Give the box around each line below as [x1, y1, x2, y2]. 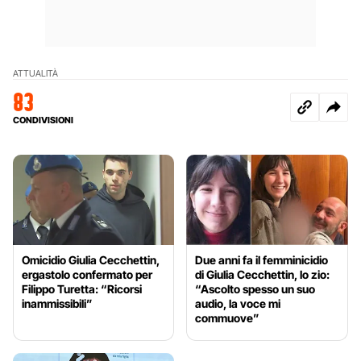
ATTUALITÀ [13, 67, 58, 79]
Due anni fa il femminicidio [195, 253, 329, 268]
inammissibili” [22, 297, 93, 311]
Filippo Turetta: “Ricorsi [22, 282, 142, 297]
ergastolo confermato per [22, 268, 152, 282]
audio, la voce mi [195, 297, 281, 311]
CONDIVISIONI [13, 114, 73, 126]
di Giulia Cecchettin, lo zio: [195, 268, 330, 282]
